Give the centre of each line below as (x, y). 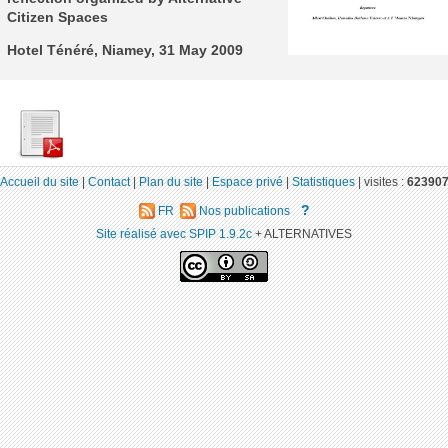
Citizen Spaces (57, 18)
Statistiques (323, 181)
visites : (385, 181)
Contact (108, 181)
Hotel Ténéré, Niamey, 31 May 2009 (124, 50)
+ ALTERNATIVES (302, 233)
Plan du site (170, 181)
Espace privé (247, 181)
